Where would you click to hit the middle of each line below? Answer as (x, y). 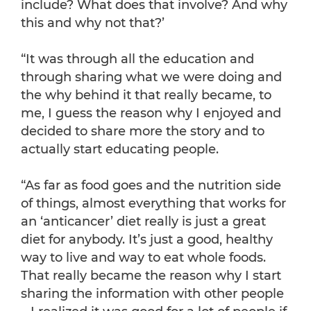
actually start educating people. (120, 150)
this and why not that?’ (93, 23)
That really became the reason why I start (151, 276)
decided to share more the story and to (143, 132)
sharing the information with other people (152, 294)
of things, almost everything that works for (153, 204)
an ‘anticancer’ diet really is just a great (143, 222)
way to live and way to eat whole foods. (143, 258)
